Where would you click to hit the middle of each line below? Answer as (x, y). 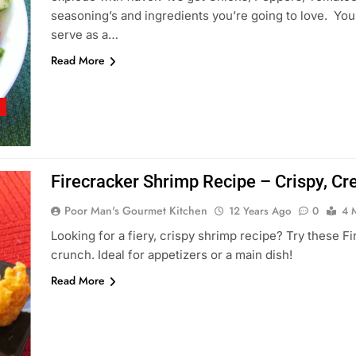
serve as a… (84, 35)
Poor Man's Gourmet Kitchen (135, 211)
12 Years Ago (259, 211)
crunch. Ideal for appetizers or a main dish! (171, 255)
